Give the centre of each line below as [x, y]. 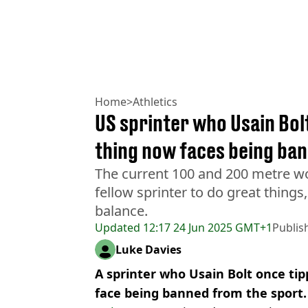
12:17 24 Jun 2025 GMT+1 [206, 227]
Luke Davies [148, 249]
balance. [121, 210]
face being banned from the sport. [201, 293]
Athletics [155, 101]
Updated [118, 227]
